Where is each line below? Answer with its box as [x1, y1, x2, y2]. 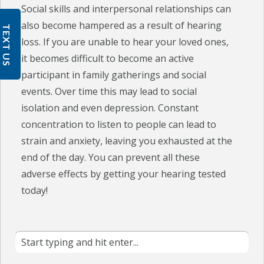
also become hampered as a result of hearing [21, 19, 222, 32]
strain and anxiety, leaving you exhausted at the [21, 134, 233, 148]
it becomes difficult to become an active [21, 52, 194, 65]
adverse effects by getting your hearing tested [21, 167, 226, 181]
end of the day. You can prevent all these [21, 151, 200, 164]
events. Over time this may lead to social [21, 85, 197, 98]
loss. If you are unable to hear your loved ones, [21, 35, 229, 49]
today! [21, 184, 48, 197]
